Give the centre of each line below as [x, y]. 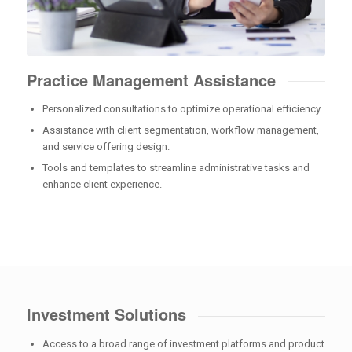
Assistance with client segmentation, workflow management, [180, 130]
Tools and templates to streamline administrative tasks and [176, 168]
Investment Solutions [106, 314]
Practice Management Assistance [151, 79]
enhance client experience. [102, 185]
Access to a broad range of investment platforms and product [183, 344]
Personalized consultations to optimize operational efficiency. [182, 109]
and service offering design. [106, 147]
